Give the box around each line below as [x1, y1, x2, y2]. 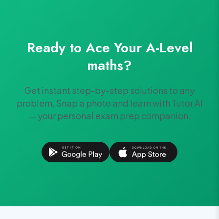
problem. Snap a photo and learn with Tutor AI [16, 97, 203, 109]
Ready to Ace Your [26, 38, 146, 58]
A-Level [145, 38, 193, 58]
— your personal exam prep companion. [28, 110, 191, 121]
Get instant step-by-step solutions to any [24, 85, 195, 96]
